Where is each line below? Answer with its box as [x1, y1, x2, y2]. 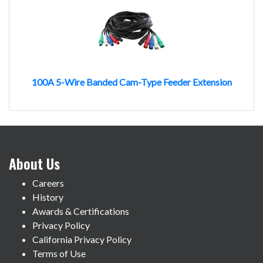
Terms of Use [32, 247, 86, 259]
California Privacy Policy [32, 233, 131, 245]
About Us [9, 152, 60, 174]
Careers [32, 177, 64, 188]
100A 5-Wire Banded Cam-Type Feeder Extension [31, 76, 232, 87]
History [32, 191, 63, 203]
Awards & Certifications [32, 205, 129, 217]
